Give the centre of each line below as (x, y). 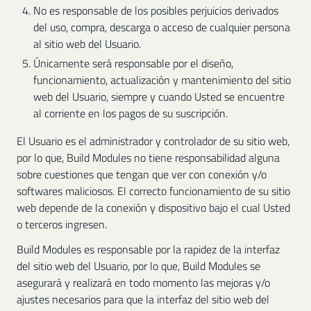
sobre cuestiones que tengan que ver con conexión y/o (142, 174)
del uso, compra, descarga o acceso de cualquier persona (162, 27)
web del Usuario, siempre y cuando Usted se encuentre (159, 96)
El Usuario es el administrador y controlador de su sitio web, (153, 141)
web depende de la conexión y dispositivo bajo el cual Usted (153, 207)
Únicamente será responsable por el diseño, (133, 63)
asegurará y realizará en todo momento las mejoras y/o (143, 283)
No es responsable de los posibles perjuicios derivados (156, 10)
